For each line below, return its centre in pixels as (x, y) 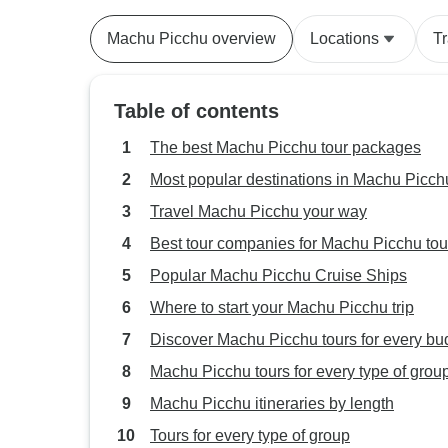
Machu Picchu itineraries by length (272, 403)
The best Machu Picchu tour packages (285, 147)
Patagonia (138, 16)
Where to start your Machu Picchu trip (282, 307)
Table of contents (196, 111)
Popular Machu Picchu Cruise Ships (278, 275)
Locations (344, 38)
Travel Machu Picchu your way (258, 211)
